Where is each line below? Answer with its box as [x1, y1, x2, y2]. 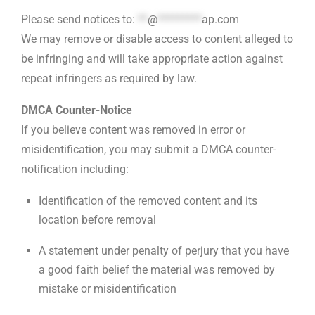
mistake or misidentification [39, 281, 176, 295]
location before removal [39, 212, 156, 226]
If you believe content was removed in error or [21, 122, 245, 136]
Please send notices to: [21, 12, 138, 26]
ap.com [202, 12, 239, 26]
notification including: [21, 162, 129, 176]
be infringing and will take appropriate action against [21, 51, 283, 65]
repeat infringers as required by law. [21, 71, 197, 85]
